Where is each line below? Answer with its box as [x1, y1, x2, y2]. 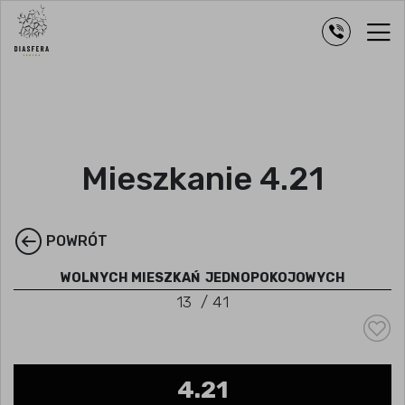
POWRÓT [46, 232, 108, 250]
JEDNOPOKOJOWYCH [204, 270, 345, 286]
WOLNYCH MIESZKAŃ [60, 270, 202, 286]
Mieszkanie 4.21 [81, 159, 324, 198]
